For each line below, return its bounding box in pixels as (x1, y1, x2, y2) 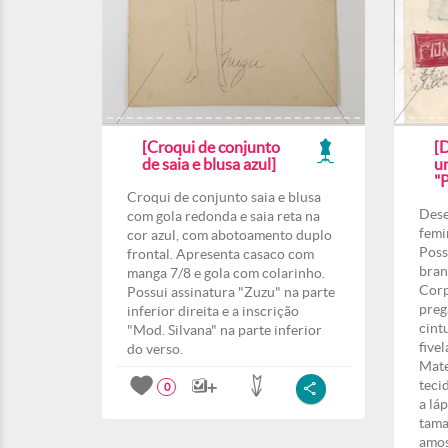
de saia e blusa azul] (142, 155, 276, 173)
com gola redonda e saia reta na (127, 208, 320, 224)
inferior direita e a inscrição (127, 303, 299, 319)
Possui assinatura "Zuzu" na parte (127, 284, 335, 300)
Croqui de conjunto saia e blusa (127, 189, 321, 205)
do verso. (127, 341, 183, 357)
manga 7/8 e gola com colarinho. (127, 265, 325, 281)
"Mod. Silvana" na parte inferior (127, 322, 322, 338)
